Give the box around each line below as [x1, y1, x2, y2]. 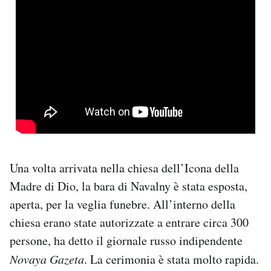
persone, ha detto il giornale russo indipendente [10, 232, 243, 249]
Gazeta [50, 250, 84, 267]
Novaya [10, 250, 50, 267]
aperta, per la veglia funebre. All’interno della [10, 195, 235, 212]
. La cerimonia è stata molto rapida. [84, 250, 259, 267]
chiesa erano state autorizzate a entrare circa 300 [10, 214, 249, 230]
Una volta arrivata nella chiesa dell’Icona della [10, 159, 239, 176]
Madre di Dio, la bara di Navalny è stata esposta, [10, 177, 247, 194]
